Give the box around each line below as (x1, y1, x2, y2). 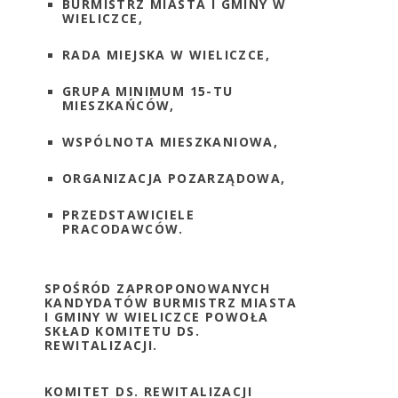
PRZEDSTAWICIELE (62, 206, 195, 223)
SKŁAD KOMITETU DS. (44, 322, 201, 339)
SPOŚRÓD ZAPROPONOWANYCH (44, 280, 271, 297)
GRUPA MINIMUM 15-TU (62, 83, 234, 99)
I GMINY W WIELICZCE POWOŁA (44, 308, 269, 325)
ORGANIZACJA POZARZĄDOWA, (62, 170, 286, 187)
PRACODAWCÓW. (62, 220, 184, 237)
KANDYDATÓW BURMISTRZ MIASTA (44, 294, 298, 311)
